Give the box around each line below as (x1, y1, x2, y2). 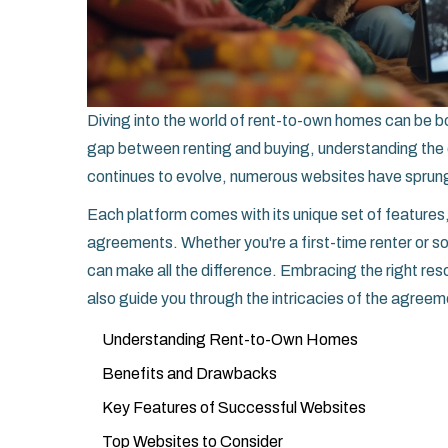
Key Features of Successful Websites (102, 399, 366, 417)
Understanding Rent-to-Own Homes (102, 331, 358, 349)
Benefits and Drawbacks (102, 365, 277, 383)
